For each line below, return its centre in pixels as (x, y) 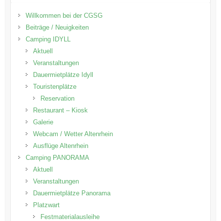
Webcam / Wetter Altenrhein (73, 134)
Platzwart (46, 205)
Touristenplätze (55, 87)
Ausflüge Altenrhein (60, 146)
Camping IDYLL (48, 39)
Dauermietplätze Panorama (72, 193)
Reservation (57, 99)
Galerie (43, 122)
